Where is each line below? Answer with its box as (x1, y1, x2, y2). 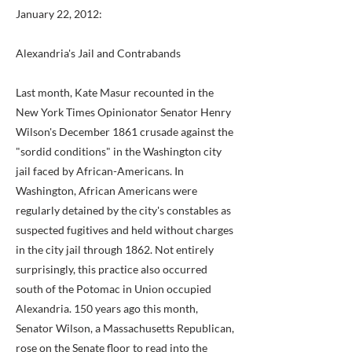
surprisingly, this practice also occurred (16, 262, 207, 276)
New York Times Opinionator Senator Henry (16, 105, 231, 119)
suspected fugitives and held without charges (16, 223, 233, 236)
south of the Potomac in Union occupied (16, 282, 211, 295)
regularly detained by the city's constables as (16, 203, 231, 217)
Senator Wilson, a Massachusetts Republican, (16, 321, 234, 335)
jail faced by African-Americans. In (16, 164, 184, 178)
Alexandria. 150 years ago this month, (16, 302, 198, 315)
